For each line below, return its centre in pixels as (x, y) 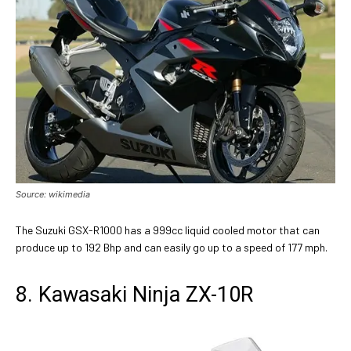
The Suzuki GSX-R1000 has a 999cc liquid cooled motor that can (168, 230)
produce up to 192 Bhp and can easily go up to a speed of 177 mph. (172, 247)
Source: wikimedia (53, 194)
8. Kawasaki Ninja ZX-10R (134, 294)
